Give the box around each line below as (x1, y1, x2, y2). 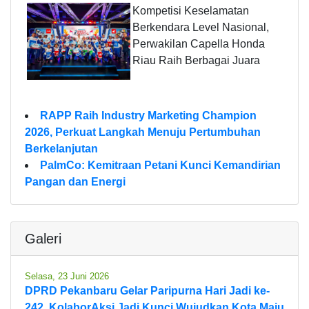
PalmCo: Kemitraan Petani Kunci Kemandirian (40, 159, 281, 171)
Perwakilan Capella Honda (132, 37, 265, 50)
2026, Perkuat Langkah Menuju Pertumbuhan (25, 126, 261, 138)
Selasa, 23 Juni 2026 (25, 270, 109, 281)
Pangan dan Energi (25, 175, 126, 188)
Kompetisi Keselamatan (132, 4, 249, 17)
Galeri (25, 230, 61, 246)
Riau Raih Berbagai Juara (132, 54, 260, 66)
